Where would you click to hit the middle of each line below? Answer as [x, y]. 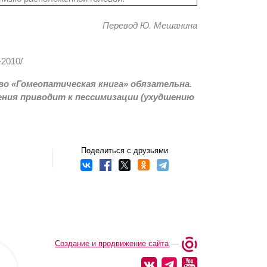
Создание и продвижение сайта [112, 244]
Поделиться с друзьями [125, 150]
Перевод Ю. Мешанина [150, 25]
